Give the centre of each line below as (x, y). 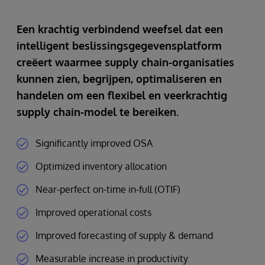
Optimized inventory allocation (101, 167)
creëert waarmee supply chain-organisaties (125, 62)
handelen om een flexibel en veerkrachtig (122, 96)
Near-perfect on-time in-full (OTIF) (108, 190)
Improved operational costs (93, 213)
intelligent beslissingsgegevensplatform (119, 46)
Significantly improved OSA (94, 143)
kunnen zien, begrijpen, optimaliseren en (119, 79)
